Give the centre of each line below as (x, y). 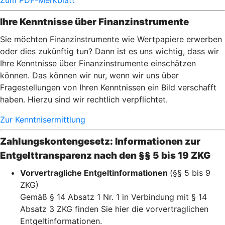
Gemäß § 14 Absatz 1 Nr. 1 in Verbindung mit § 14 (114, 197)
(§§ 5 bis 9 (190, 173)
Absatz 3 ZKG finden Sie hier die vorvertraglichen (114, 209)
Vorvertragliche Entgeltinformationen (95, 173)
